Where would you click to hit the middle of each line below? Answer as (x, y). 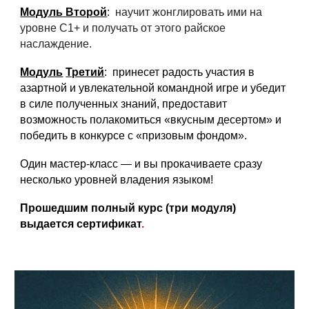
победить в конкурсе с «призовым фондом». (134, 136)
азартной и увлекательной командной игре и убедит (153, 88)
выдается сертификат (81, 224)
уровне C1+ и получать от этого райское (123, 28)
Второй (85, 12)
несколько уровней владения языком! (117, 180)
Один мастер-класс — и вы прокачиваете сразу (141, 164)
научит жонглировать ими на (189, 12)
